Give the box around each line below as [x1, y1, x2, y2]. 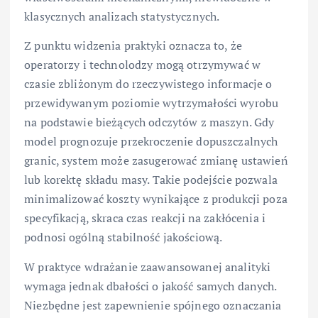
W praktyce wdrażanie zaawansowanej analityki [24, 258, 271, 275]
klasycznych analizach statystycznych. [24, 9, 220, 25]
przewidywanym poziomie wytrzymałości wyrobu [24, 95, 279, 111]
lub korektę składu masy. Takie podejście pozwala [24, 172, 278, 188]
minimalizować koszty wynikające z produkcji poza [24, 191, 287, 207]
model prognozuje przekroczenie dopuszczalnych [24, 133, 278, 150]
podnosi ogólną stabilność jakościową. [24, 229, 223, 246]
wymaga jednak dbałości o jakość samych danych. [24, 278, 277, 294]
